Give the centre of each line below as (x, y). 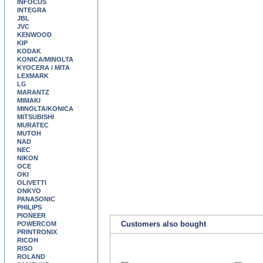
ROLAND (31, 257)
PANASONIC (36, 199)
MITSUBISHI (36, 117)
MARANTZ (33, 92)
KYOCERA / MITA (43, 68)
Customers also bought (163, 224)
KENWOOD (34, 35)
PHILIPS (29, 207)
